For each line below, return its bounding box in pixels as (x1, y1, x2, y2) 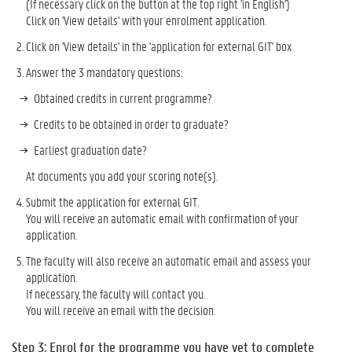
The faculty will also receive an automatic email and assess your (26, 251, 311, 269)
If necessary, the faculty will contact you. (26, 284, 205, 302)
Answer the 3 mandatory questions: (26, 63, 183, 80)
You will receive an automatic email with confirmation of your (26, 209, 299, 226)
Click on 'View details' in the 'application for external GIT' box (26, 37, 291, 54)
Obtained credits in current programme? (34, 89, 212, 106)
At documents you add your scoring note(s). (26, 167, 218, 184)
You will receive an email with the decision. (26, 301, 215, 318)
